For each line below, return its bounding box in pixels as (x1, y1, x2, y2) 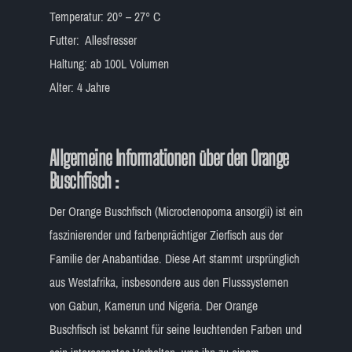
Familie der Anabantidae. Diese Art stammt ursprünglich (49, 247, 299, 270)
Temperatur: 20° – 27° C (49, 5, 160, 28)
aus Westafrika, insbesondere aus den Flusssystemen (49, 270, 288, 294)
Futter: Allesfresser (49, 28, 137, 52)
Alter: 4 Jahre (49, 75, 110, 99)
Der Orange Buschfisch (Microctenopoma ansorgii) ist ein (49, 200, 302, 223)
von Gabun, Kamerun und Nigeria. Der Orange (49, 294, 258, 317)
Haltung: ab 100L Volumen (49, 52, 169, 75)
